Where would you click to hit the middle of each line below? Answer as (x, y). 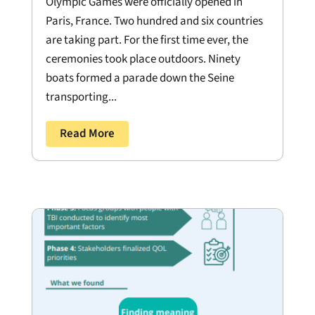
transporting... (81, 97)
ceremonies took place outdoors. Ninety (143, 59)
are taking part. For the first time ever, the (147, 40)
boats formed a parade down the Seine (140, 78)
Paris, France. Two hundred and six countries (154, 21)
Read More (87, 134)
